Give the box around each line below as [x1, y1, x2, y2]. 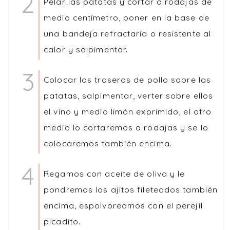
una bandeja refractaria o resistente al [44, 28, 212, 39]
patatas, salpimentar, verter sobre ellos [44, 90, 214, 101]
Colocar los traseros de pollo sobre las [44, 74, 212, 85]
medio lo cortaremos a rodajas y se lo [44, 122, 208, 132]
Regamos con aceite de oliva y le [44, 168, 185, 179]
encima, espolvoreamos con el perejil [44, 200, 203, 210]
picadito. [44, 216, 81, 226]
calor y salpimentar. [44, 44, 128, 54]
